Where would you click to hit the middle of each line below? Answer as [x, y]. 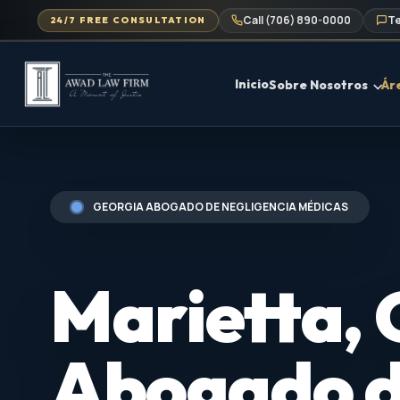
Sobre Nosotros [318, 85]
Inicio [252, 83]
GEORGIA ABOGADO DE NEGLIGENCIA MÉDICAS [221, 207]
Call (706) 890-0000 [296, 20]
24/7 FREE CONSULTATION [128, 20]
